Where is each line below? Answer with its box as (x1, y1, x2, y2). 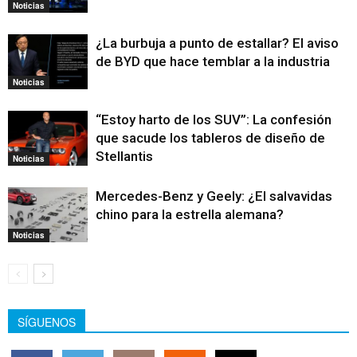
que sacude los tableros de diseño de (96, 130, 325, 147)
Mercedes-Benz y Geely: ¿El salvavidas (96, 188, 332, 205)
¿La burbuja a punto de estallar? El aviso (96, 35, 339, 52)
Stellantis (96, 148, 153, 165)
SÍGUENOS (18, 314, 76, 331)
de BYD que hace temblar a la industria (96, 53, 330, 70)
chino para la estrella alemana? (96, 206, 284, 223)
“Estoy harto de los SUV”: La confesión (96, 112, 331, 128)
